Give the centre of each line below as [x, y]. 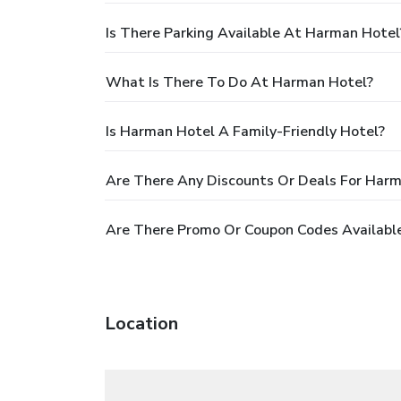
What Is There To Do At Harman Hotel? [239, 82]
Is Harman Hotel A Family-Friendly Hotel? [245, 131]
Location [141, 323]
